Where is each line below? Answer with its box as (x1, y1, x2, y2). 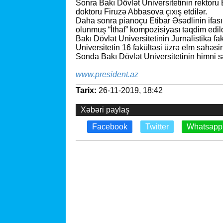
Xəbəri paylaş (81, 106, 129, 114)
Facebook (92, 122, 127, 131)
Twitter (145, 122, 169, 131)
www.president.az (76, 70, 138, 79)
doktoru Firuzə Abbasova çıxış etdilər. (76, 7, 207, 16)
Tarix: (76, 86, 97, 95)
